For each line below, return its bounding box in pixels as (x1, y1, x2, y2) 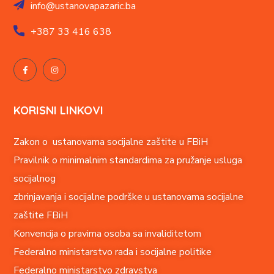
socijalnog (13, 172, 56, 186)
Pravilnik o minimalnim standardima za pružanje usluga (13, 154, 243, 168)
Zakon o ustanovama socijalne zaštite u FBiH (13, 135, 209, 149)
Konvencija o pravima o (13, 227, 110, 241)
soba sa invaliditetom (109, 227, 202, 241)
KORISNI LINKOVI (13, 103, 104, 118)
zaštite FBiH (13, 209, 68, 223)
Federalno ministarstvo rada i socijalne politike (13, 245, 212, 259)
